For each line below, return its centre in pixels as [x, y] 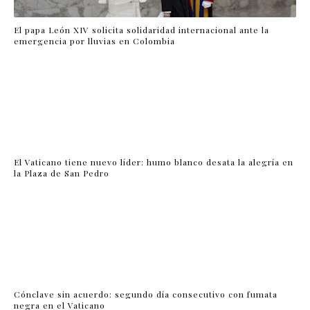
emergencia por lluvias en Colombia [94, 40]
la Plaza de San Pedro [62, 173]
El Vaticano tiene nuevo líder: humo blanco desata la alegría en [154, 162]
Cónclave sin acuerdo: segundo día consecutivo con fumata [146, 294]
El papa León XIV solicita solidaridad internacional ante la [142, 29]
